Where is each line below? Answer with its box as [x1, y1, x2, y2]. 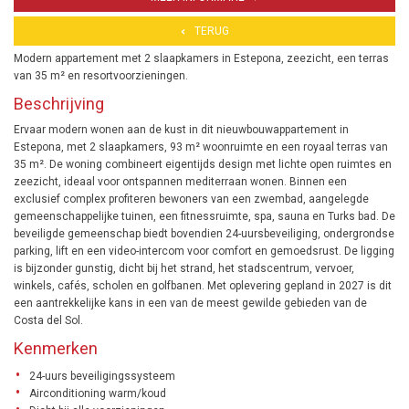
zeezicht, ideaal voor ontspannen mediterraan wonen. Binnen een [14, 174, 347, 188]
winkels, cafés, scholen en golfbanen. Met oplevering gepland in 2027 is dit [14, 278, 392, 292]
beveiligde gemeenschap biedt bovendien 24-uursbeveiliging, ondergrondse [14, 226, 394, 240]
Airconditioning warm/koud [29, 386, 166, 400]
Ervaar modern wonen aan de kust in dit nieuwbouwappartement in [14, 122, 349, 136]
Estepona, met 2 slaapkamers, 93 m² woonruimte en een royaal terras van [14, 140, 388, 153]
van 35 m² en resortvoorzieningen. [14, 68, 188, 82]
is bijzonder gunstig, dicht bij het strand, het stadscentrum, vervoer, [14, 261, 354, 275]
